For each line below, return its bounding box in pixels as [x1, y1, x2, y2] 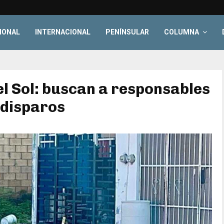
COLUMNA [164, 28, 199, 36]
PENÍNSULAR [105, 28, 149, 36]
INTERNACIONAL [35, 28, 91, 36]
